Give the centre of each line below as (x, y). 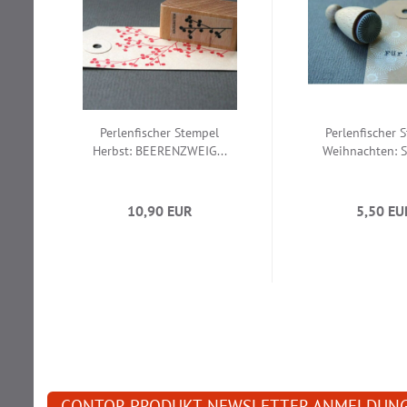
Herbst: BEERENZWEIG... (159, 151)
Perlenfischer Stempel (159, 133)
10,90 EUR (159, 211)
